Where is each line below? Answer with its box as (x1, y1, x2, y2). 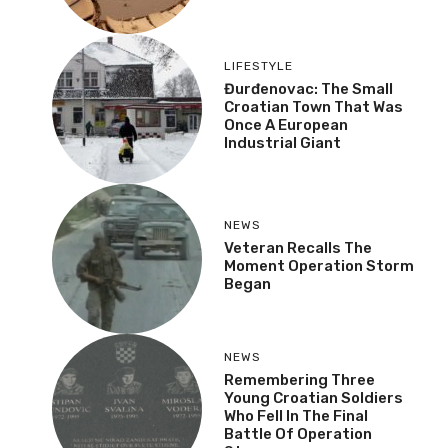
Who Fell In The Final (216, 267, 361, 286)
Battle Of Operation (216, 285, 365, 304)
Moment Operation (216, 117, 356, 136)
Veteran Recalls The (216, 99, 365, 118)
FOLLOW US (30, 405, 144, 429)
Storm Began (216, 135, 315, 154)
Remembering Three (216, 231, 368, 250)
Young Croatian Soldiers (216, 249, 396, 268)
